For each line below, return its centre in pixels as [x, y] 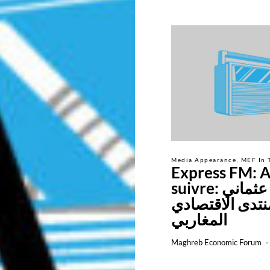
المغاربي [199, 219]
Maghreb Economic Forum [216, 242]
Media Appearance [204, 160]
